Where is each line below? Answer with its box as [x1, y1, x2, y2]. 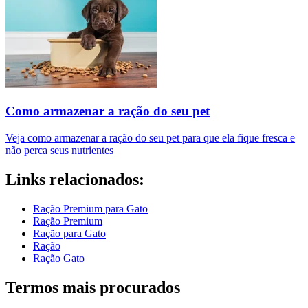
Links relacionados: [5, 170, 144, 188]
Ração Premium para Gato [33, 202, 148, 214]
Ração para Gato [33, 227, 106, 239]
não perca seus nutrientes [5, 144, 113, 156]
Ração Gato [33, 252, 85, 264]
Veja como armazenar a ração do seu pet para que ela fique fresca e [5, 131, 295, 144]
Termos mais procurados [5, 278, 180, 296]
